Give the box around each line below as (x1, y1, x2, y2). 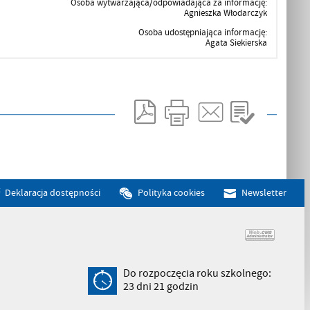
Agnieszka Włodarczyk (183, 7, 267, 19)
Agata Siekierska (205, 37, 267, 48)
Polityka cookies (138, 185, 206, 199)
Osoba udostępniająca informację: (138, 26, 267, 38)
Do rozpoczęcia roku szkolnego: (123, 266, 272, 280)
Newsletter (241, 185, 286, 199)
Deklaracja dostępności (5, 185, 100, 199)
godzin (165, 279, 199, 293)
